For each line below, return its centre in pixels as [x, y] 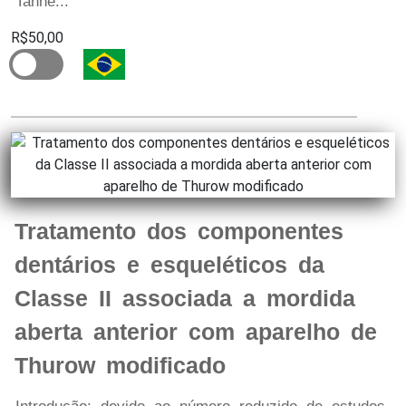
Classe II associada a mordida [185, 299]
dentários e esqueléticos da [169, 265]
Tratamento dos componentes [179, 232]
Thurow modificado [120, 366]
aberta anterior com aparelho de [196, 332]
